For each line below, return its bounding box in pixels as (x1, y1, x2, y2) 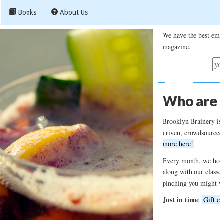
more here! (162, 139, 193, 148)
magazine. (162, 42, 191, 51)
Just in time (162, 194, 198, 205)
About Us (58, 8, 88, 16)
